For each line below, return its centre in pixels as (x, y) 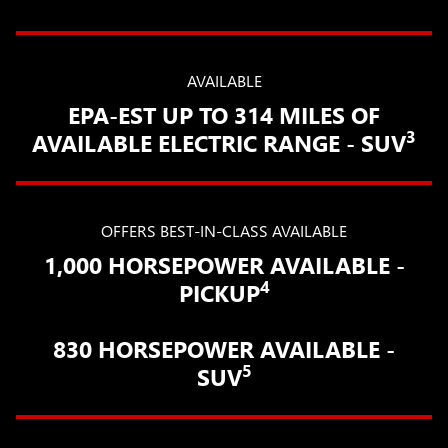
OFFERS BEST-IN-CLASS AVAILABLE (224, 230)
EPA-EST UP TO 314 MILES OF (224, 114)
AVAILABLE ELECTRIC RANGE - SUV (219, 142)
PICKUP (219, 292)
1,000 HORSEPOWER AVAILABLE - (224, 264)
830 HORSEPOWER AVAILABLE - (224, 348)
